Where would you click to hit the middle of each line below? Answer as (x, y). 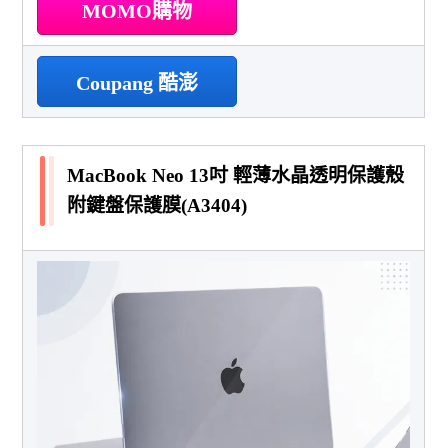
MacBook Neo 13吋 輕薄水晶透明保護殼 (236, 175)
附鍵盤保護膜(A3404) (157, 205)
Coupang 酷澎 (137, 82)
